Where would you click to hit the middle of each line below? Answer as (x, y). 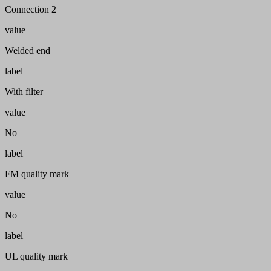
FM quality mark (37, 174)
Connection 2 (31, 9)
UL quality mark (36, 256)
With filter (24, 91)
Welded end (28, 50)
